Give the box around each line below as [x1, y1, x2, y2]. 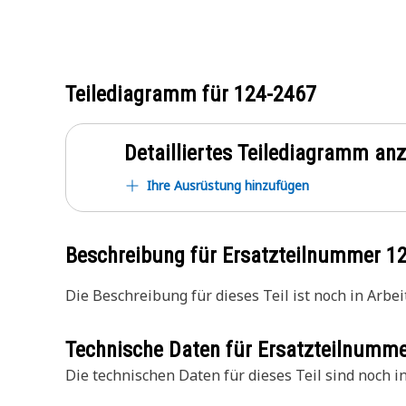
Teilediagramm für [65, 82, 234, 107]
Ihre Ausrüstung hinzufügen [147, 177, 309, 194]
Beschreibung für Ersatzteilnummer [65, 243, 386, 268]
